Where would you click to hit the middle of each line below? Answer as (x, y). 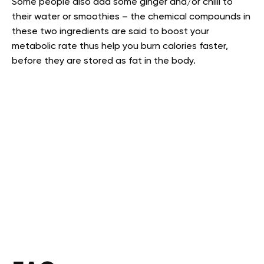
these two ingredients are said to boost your (110, 32)
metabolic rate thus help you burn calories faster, (120, 46)
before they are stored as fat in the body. (104, 61)
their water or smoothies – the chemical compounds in (131, 17)
